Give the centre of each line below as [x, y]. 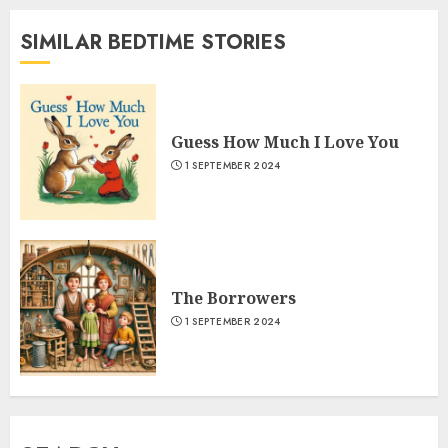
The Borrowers [233, 297]
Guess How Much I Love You [285, 141]
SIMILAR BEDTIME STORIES [153, 43]
